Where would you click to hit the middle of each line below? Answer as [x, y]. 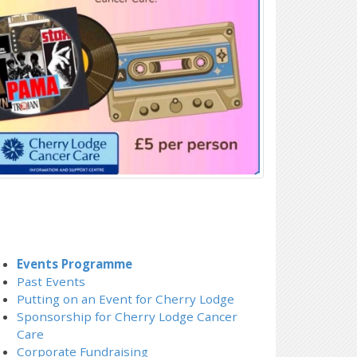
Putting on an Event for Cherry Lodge [126, 298]
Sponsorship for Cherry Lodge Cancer [127, 316]
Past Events [51, 281]
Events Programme [75, 263]
